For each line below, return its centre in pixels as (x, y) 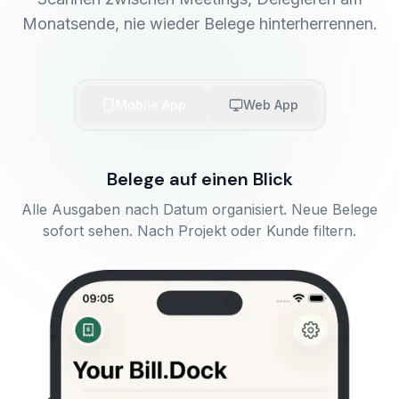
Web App (270, 105)
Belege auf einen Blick (199, 179)
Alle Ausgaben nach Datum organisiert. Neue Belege (199, 209)
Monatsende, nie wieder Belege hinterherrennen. (199, 24)
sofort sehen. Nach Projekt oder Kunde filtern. (199, 231)
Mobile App (151, 105)
